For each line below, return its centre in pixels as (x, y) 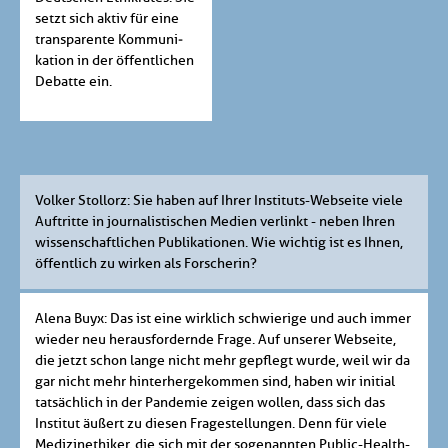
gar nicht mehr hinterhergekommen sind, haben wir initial (215, 382)
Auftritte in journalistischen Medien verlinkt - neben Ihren (215, 222)
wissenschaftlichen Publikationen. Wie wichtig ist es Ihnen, (219, 243)
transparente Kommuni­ (109, 40)
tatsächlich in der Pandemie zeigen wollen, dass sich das (210, 403)
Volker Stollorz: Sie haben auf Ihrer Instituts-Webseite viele (219, 201)
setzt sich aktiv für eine (107, 19)
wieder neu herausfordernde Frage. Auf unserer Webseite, (215, 340)
